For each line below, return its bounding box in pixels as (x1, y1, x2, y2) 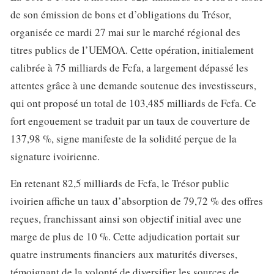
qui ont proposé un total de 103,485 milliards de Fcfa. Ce (10, 96, 256, 111)
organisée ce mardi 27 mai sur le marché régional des (10, 25, 240, 40)
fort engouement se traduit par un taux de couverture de (10, 114, 250, 128)
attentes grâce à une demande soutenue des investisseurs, (10, 78, 256, 93)
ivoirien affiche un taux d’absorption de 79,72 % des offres (10, 193, 263, 208)
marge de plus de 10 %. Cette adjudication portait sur (10, 229, 240, 243)
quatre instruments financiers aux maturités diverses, (10, 246, 237, 261)
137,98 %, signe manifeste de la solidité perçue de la (10, 131, 237, 146)
